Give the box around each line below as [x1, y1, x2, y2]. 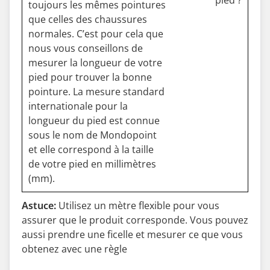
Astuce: [22, 199, 56, 212]
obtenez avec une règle [22, 242, 127, 256]
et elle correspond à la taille [28, 143, 154, 156]
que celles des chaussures [28, 13, 147, 26]
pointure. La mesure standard [28, 85, 165, 98]
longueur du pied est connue [28, 114, 160, 127]
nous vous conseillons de [28, 42, 143, 55]
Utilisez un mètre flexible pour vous [56, 199, 219, 212]
